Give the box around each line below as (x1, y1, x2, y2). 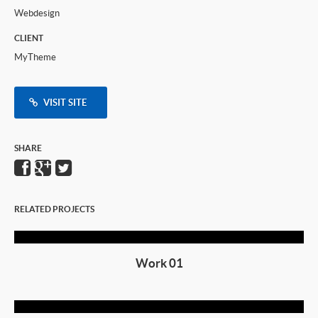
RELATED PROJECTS (14, 204, 94, 214)
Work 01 (135, 256, 183, 270)
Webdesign (14, 8, 60, 18)
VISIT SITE (43, 97, 89, 108)
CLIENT (14, 33, 43, 43)
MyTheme (14, 52, 56, 62)
